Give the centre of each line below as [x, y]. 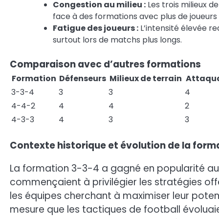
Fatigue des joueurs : [96, 28]
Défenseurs [83, 78]
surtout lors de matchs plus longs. [117, 40]
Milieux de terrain [146, 78]
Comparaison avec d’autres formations [105, 64]
